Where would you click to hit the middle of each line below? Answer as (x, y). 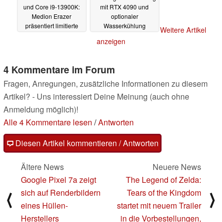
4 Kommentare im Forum (59, 70)
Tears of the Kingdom (164, 193)
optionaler (124, 16)
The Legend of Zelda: (164, 180)
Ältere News (42, 167)
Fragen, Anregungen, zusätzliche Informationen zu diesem (106, 84)
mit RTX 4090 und (124, 7)
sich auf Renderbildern (61, 193)
